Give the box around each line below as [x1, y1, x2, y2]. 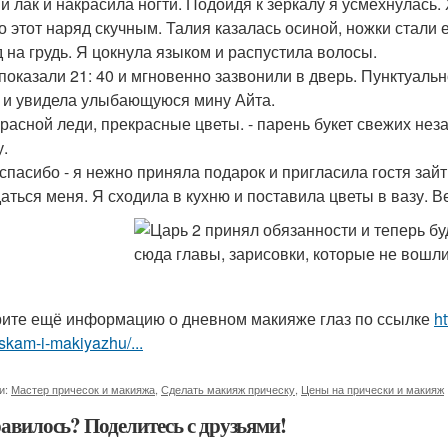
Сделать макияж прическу [161, 381, 295, 397]
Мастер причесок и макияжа [11, 381, 155, 397]
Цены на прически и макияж [301, 381, 444, 397]
